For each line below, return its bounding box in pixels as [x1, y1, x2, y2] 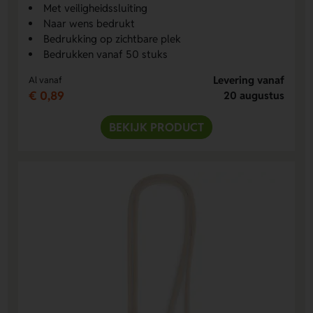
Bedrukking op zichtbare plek [43, 31, 182, 45]
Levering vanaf [212, 73, 284, 87]
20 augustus [223, 88, 284, 102]
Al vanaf [29, 73, 63, 86]
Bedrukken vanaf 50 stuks [43, 47, 168, 61]
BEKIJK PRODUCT [109, 119, 204, 135]
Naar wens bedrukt [43, 16, 136, 30]
